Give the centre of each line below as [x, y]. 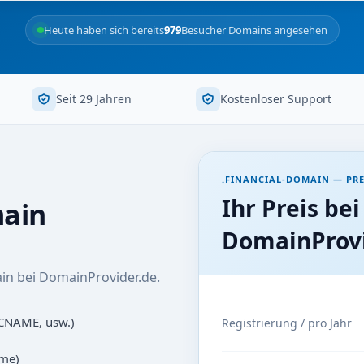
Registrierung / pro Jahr [287, 323]
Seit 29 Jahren [94, 99]
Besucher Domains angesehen [254, 30]
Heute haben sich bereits [104, 30]
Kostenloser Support [275, 99]
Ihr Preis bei [291, 208]
